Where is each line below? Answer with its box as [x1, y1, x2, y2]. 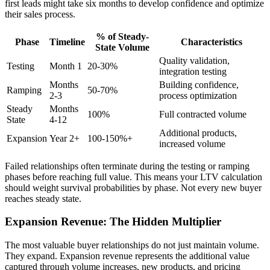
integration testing [159, 66, 227, 77]
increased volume [159, 138, 225, 149]
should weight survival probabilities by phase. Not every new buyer [5, 182, 262, 193]
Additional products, [159, 127, 237, 138]
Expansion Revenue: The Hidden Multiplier [5, 215, 221, 228]
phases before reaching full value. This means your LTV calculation [5, 171, 262, 182]
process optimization [159, 90, 237, 101]
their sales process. [5, 8, 75, 19]
